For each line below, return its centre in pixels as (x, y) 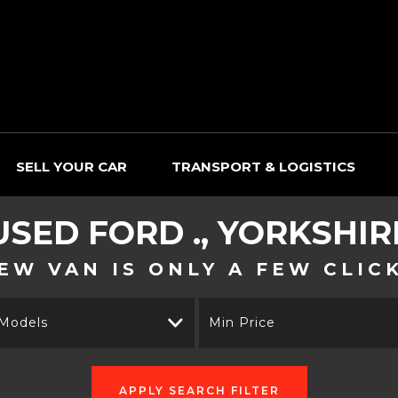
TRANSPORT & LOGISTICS (263, 167)
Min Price (242, 322)
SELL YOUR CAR (72, 167)
